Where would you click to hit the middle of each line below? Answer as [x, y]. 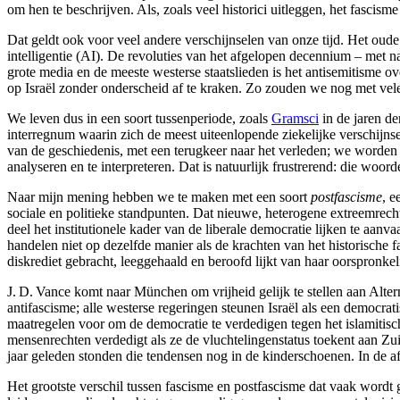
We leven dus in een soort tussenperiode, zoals [139, 118]
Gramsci [295, 118]
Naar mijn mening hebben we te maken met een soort [159, 196]
